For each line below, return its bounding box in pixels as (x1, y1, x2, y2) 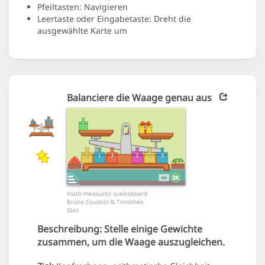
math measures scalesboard (67, 189, 147, 198)
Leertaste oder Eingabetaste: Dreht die (37, 13, 191, 25)
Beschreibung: (37, 222, 102, 236)
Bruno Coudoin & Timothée (67, 198, 144, 206)
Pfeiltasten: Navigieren (37, 1, 128, 13)
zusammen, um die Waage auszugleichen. (37, 235, 225, 249)
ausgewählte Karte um (37, 25, 127, 37)
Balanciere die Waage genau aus (67, 91, 212, 105)
